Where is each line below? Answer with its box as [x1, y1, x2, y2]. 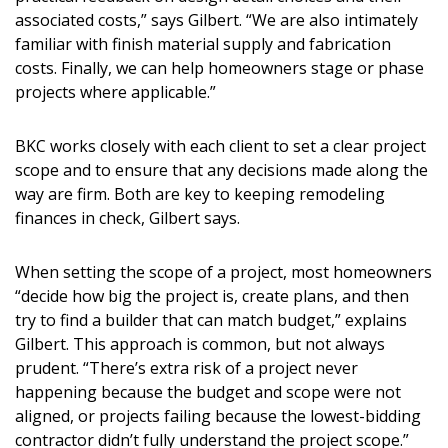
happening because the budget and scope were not [15, 380, 401, 403]
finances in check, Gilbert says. [15, 206, 240, 229]
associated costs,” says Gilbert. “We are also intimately [15, 8, 418, 31]
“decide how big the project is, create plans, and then [15, 284, 409, 307]
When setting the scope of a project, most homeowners [15, 260, 432, 283]
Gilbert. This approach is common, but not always [15, 332, 385, 355]
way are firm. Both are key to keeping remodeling [15, 182, 385, 205]
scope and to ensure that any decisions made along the [15, 158, 428, 181]
